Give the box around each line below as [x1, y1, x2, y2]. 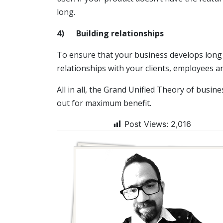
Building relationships [76, 28, 164, 39]
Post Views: [124, 119, 168, 129]
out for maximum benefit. [57, 98, 151, 109]
